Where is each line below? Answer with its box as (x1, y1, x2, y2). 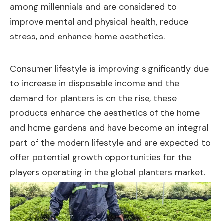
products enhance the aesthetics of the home (10, 107, 200, 119)
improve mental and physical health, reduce (10, 15, 188, 28)
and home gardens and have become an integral (10, 121, 209, 134)
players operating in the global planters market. (10, 166, 205, 178)
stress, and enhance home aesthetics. (10, 30, 165, 42)
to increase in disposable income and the (10, 77, 179, 89)
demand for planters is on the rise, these (10, 92, 177, 104)
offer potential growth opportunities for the (10, 151, 191, 163)
